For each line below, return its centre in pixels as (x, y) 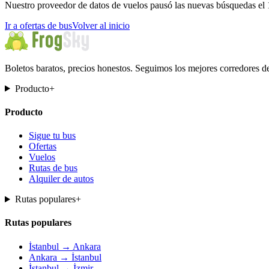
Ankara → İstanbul (65, 257)
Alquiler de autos (61, 179)
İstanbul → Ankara (65, 246)
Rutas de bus (53, 168)
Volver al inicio (101, 25)
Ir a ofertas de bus (38, 25)
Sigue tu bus (52, 136)
